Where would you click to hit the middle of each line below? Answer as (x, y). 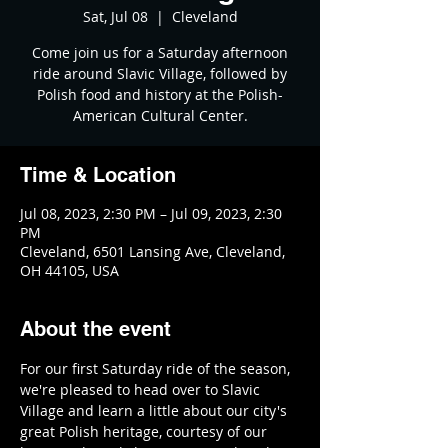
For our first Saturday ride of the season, (157, 368)
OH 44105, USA (69, 270)
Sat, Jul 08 (115, 16)
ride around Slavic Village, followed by (160, 73)
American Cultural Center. (160, 115)
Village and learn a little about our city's (155, 410)
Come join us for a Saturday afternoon (160, 52)
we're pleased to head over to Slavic (142, 389)
